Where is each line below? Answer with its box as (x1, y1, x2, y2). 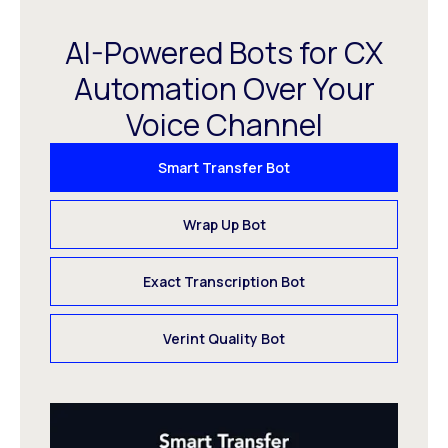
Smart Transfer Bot (158, 158, 290, 178)
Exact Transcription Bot (143, 272, 305, 292)
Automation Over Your (73, 68, 375, 110)
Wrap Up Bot (182, 215, 266, 235)
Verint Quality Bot (163, 329, 285, 349)
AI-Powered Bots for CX (65, 32, 383, 74)
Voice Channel (125, 104, 323, 146)
